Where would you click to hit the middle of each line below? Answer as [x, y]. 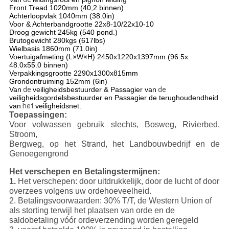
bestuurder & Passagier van [111, 90]
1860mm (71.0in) [68, 49]
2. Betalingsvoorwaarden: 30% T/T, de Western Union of [110, 201]
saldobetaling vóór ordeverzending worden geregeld [104, 220]
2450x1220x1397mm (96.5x [141, 57]
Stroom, [23, 134]
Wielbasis [24, 49]
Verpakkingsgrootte [40, 73]
